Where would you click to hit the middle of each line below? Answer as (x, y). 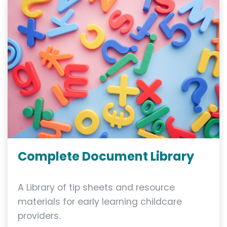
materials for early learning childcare (100, 202)
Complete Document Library (106, 157)
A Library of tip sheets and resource (96, 188)
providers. (39, 216)
